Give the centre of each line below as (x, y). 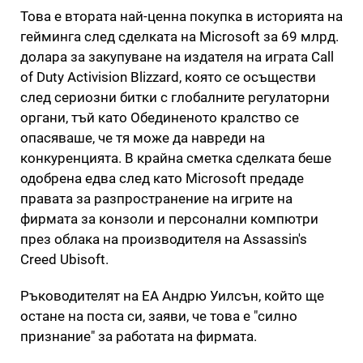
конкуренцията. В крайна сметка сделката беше (176, 158)
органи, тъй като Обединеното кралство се (160, 117)
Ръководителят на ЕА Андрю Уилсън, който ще (172, 295)
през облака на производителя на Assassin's (164, 239)
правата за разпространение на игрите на (156, 198)
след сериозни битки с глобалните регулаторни (175, 97)
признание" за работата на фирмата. (139, 336)
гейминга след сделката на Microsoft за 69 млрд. (179, 36)
